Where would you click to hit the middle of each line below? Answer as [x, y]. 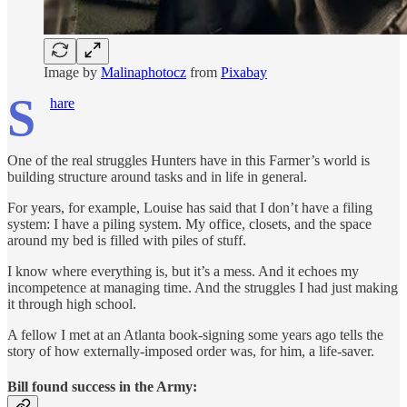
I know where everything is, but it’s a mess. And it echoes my [183, 271]
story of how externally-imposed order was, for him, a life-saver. [191, 351]
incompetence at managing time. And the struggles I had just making [203, 287]
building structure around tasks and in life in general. [157, 176]
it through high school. [72, 303]
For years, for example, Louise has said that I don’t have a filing [190, 207]
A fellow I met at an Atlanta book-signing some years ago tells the [195, 334]
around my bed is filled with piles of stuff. [127, 240]
